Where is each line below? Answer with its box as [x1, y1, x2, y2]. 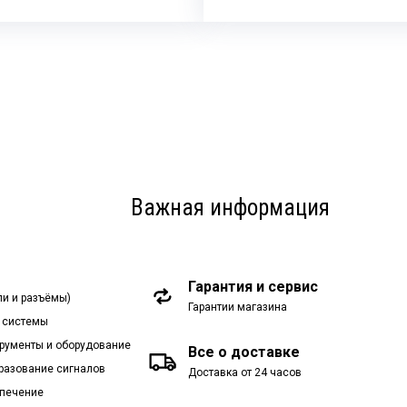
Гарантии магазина [188, 300, 288, 313]
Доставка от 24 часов [188, 365, 303, 379]
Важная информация [131, 194, 331, 221]
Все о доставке [188, 342, 301, 361]
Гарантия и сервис [188, 277, 319, 295]
